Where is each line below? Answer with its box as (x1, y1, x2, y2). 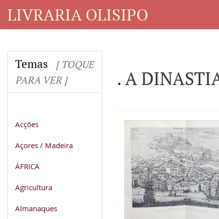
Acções (15, 119, 39, 129)
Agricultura (15, 182, 52, 192)
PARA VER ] (15, 73, 67, 87)
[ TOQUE (56, 57, 94, 71)
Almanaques (15, 203, 57, 213)
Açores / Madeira (15, 140, 73, 150)
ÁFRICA (15, 161, 40, 171)
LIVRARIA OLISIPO (7, 3, 148, 25)
